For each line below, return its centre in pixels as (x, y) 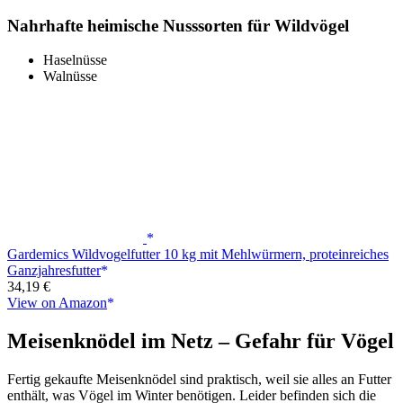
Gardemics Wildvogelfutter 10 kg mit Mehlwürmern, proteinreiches (198, 255)
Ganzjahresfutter (54, 271)
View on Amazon (57, 303)
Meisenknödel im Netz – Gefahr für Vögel (201, 341)
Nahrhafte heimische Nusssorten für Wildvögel (178, 25)
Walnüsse (70, 76)
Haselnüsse (75, 60)
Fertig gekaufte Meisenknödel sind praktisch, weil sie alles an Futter (199, 380)
